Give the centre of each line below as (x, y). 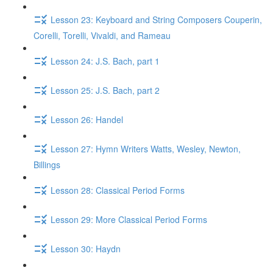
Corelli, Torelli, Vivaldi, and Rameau (102, 35)
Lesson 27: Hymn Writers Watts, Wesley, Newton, (146, 148)
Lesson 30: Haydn (86, 248)
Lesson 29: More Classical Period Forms (129, 219)
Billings (47, 165)
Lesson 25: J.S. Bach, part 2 (105, 90)
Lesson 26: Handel (87, 119)
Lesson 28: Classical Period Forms (118, 190)
